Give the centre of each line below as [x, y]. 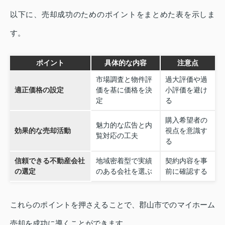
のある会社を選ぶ [124, 171]
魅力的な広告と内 [124, 125]
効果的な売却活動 [42, 131]
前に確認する [186, 171]
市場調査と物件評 [124, 79]
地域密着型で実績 [124, 161]
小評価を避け [186, 90]
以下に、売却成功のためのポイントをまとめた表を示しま [113, 15]
